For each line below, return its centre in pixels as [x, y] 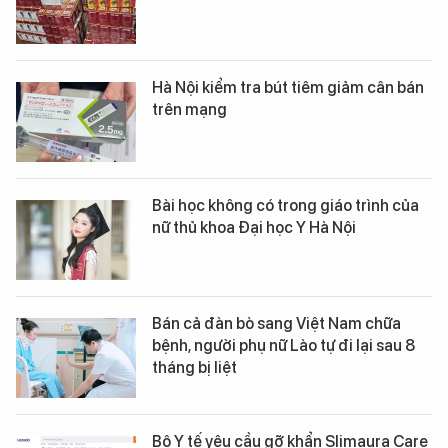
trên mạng [189, 110]
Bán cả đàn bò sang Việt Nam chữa [276, 324]
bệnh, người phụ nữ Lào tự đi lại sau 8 [283, 346]
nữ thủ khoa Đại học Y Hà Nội [254, 228]
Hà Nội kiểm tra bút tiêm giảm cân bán [288, 88]
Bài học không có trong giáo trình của [285, 206]
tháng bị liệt [194, 368]
